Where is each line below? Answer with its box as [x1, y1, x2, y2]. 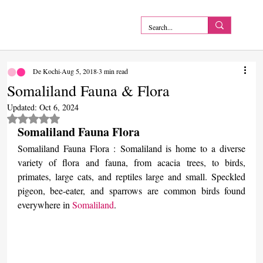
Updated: [6, 102, 39, 113]
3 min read [98, 66, 128, 76]
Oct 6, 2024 [39, 102, 79, 113]
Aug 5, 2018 [61, 66, 97, 76]
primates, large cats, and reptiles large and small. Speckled [17, 170, 246, 183]
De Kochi [32, 66, 60, 76]
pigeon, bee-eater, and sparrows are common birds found [17, 184, 246, 197]
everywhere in [17, 198, 72, 211]
